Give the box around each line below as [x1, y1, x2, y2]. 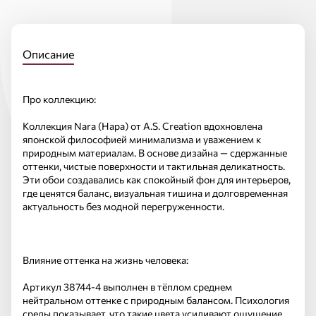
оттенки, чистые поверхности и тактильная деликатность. [23, 160, 285, 172]
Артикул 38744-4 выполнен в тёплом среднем [23, 281, 232, 293]
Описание [23, 47, 74, 61]
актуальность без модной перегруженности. [23, 200, 224, 212]
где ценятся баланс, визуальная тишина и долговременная [23, 187, 288, 199]
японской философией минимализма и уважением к [23, 133, 261, 145]
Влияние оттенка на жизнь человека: [23, 254, 188, 266]
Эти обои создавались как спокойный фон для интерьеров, [23, 174, 291, 186]
